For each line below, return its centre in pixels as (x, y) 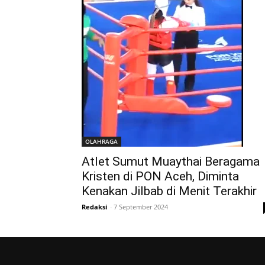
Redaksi (94, 207)
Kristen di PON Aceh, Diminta (160, 176)
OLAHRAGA (101, 141)
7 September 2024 (141, 207)
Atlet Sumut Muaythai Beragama (171, 161)
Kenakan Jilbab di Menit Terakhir (169, 191)
